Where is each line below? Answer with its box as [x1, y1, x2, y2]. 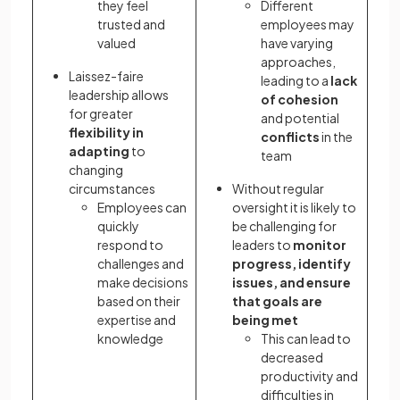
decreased [261, 349, 323, 366]
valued [97, 35, 136, 52]
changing [69, 162, 123, 179]
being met [232, 312, 298, 329]
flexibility [69, 124, 130, 141]
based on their [97, 293, 180, 310]
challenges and [97, 255, 184, 272]
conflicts [261, 129, 320, 146]
